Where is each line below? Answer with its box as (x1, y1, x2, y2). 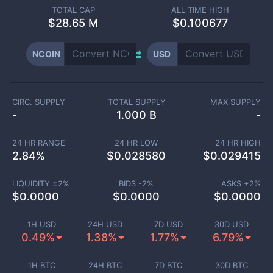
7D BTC (154, 260, 182, 270)
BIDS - (119, 179, 143, 188)
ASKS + (221, 179, 249, 188)
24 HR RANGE (12, 138, 65, 147)
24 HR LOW (115, 138, 158, 147)
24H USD (87, 219, 122, 229)
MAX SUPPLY (210, 97, 261, 107)
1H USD (27, 219, 56, 229)
